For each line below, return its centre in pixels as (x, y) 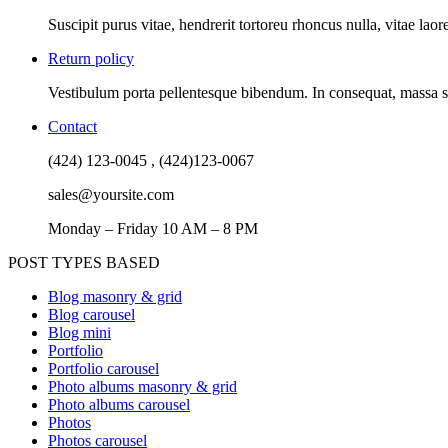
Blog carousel (91, 314)
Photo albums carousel (119, 404)
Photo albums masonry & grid (142, 386)
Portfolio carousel (103, 368)
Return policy (91, 58)
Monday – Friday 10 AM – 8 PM (153, 228)
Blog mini (79, 332)
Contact (72, 126)
